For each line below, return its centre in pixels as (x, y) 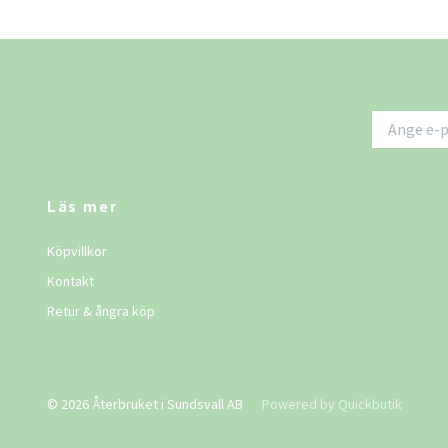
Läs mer (82, 205)
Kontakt (70, 280)
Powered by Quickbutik (332, 403)
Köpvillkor (77, 250)
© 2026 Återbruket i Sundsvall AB (146, 403)
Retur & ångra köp (101, 310)
